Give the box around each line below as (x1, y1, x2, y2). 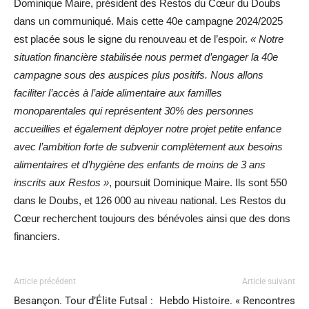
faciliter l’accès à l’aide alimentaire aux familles (14, 87, 222, 99)
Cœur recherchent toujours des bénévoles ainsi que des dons (14, 212, 290, 224)
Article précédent (14, 277, 76, 286)
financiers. (14, 230, 60, 242)
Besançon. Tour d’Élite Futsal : (14, 295, 153, 307)
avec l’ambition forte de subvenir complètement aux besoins (14, 141, 283, 152)
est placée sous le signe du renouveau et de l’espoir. (14, 33, 250, 45)
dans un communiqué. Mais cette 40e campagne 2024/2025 (14, 15, 283, 27)
